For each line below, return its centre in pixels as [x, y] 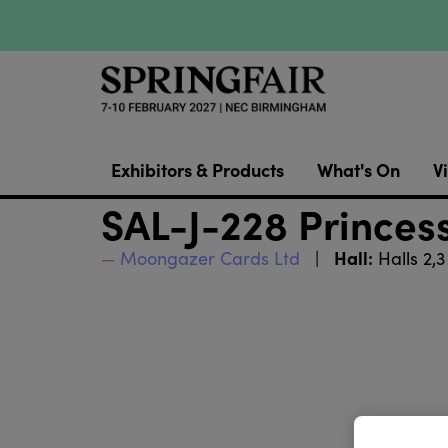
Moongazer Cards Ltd [209, 258]
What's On [358, 170]
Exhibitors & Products [197, 170]
